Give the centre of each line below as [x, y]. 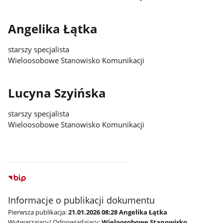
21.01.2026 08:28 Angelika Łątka [118, 212]
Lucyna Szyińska [57, 93]
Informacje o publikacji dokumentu [82, 200]
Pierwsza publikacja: [38, 212]
